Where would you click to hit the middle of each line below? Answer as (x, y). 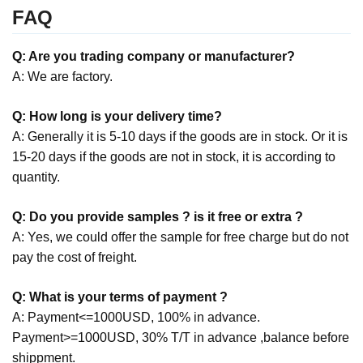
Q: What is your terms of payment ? (120, 297)
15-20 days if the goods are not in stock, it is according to (174, 157)
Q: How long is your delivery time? (117, 117)
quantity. (36, 177)
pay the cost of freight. (75, 258)
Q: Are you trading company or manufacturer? (154, 57)
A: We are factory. (62, 77)
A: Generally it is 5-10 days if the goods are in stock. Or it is (180, 137)
